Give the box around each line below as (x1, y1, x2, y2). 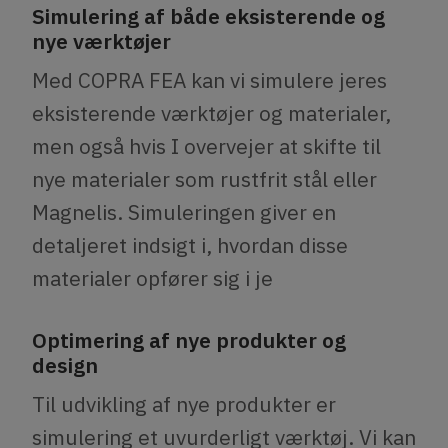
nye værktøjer (32, 27, 171, 56)
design (32, 351, 98, 380)
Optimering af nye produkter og (32, 326, 346, 355)
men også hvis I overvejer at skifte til (32, 132, 381, 161)
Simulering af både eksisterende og (32, 2, 385, 31)
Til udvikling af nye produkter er (32, 390, 336, 419)
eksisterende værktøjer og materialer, (32, 99, 391, 128)
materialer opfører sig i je (32, 264, 273, 293)
